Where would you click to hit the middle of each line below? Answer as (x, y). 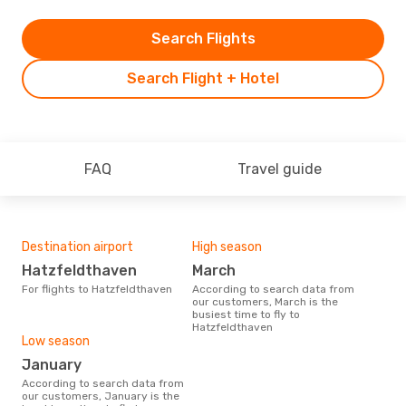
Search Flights (203, 38)
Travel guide (279, 169)
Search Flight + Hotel (203, 78)
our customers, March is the (265, 301)
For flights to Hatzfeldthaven (100, 289)
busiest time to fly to (246, 314)
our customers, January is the (101, 396)
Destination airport (77, 246)
